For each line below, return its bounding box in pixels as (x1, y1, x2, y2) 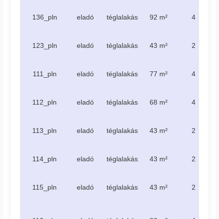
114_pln (32, 154, 57, 163)
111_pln (32, 69, 57, 78)
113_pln (32, 126, 57, 134)
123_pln (32, 41, 57, 49)
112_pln (32, 98, 57, 106)
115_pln (32, 183, 57, 191)
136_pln (32, 13, 57, 21)
